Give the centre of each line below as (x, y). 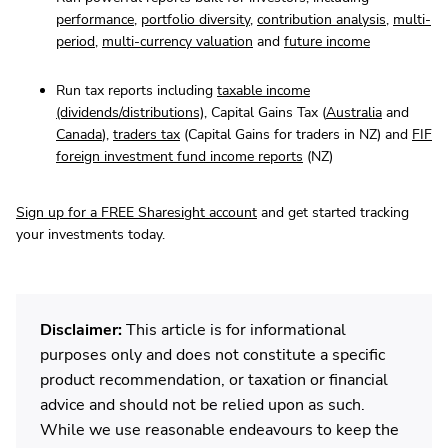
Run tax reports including (136, 91)
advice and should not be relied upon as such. (202, 405)
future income (327, 42)
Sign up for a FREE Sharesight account (136, 213)
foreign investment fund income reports (179, 157)
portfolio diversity (195, 20)
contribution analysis (321, 20)
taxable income (263, 91)
